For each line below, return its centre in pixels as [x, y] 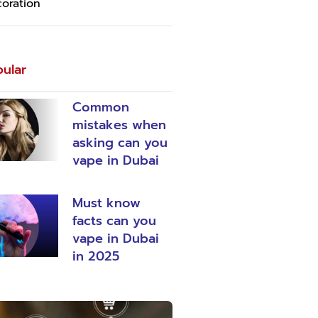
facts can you [115, 221]
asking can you [120, 143]
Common [101, 107]
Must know [107, 203]
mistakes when [120, 125]
